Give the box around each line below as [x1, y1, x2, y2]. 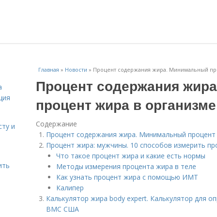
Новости [65, 66, 87, 73]
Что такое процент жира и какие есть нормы [56, 151, 205, 160]
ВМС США [46, 204, 79, 214]
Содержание [36, 119, 77, 128]
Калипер [56, 183, 84, 192]
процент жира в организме [36, 94, 216, 114]
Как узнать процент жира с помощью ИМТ [56, 172, 198, 182]
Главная [38, 66, 59, 73]
